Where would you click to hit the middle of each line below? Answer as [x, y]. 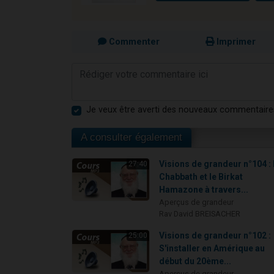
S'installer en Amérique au [212, 249]
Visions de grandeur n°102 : [215, 236]
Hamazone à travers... [204, 190]
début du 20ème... [195, 261]
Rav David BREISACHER [200, 214]
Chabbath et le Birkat [201, 177]
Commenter [133, 42]
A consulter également [131, 138]
